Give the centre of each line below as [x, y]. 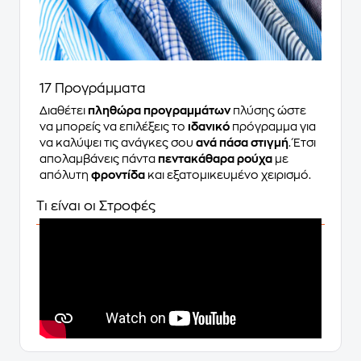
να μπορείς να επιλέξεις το [114, 126]
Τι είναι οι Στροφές [96, 206]
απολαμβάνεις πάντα [99, 158]
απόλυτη [65, 174]
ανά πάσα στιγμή [242, 142]
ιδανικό [209, 126]
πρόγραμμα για [273, 126]
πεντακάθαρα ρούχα [215, 158]
